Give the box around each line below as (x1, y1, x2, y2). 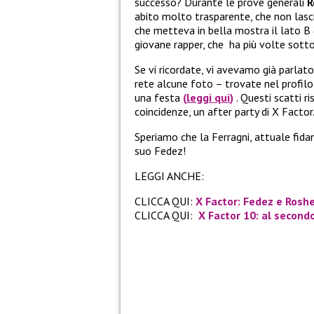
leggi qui (186, 90, 230, 104)
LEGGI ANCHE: (135, 168, 204, 183)
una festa (135, 90, 180, 104)
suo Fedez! (135, 143, 186, 158)
